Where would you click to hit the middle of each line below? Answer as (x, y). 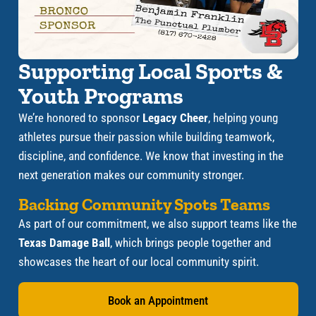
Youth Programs (101, 96)
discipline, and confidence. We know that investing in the (151, 156)
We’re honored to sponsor (80, 117)
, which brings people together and (190, 243)
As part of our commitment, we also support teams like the (157, 224)
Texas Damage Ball (64, 243)
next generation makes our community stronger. (131, 175)
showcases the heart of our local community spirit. (138, 262)
